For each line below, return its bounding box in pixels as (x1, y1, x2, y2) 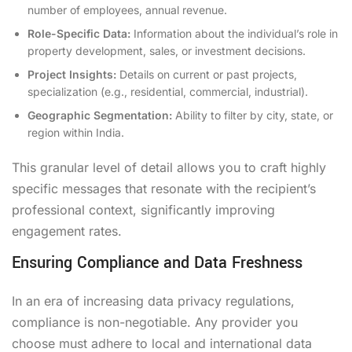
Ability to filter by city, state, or (172, 108, 333, 122)
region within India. (27, 125, 124, 139)
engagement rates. (12, 222, 122, 239)
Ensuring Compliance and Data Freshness (12, 251, 302, 274)
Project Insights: (27, 67, 116, 81)
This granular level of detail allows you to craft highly (12, 159, 326, 175)
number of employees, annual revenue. (27, 2, 227, 16)
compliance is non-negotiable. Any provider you (12, 313, 298, 330)
